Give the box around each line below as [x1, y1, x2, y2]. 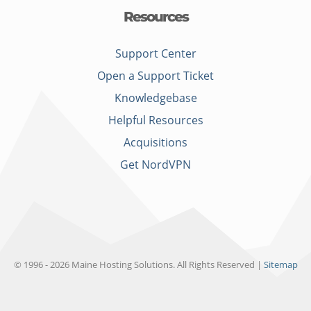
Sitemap [263, 258, 298, 271]
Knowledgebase [114, 90, 197, 106]
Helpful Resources [108, 112, 203, 128]
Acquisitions [124, 134, 187, 150]
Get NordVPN [120, 156, 191, 172]
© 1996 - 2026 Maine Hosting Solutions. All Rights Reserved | [13, 258, 264, 271]
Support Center [115, 45, 196, 61]
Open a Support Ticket [97, 67, 214, 83]
